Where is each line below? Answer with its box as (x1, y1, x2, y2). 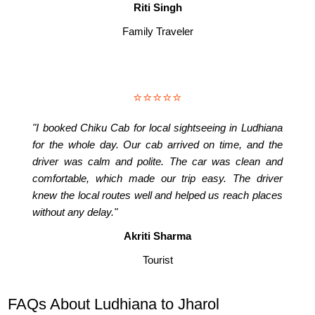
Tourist (142, 254, 173, 266)
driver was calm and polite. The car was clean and (32, 155, 283, 168)
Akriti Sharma (124, 230, 191, 243)
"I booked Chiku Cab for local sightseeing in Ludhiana (32, 122, 283, 134)
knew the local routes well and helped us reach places (32, 189, 283, 202)
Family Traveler (122, 25, 193, 37)
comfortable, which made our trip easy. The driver (32, 172, 283, 185)
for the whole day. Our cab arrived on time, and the (32, 139, 283, 151)
